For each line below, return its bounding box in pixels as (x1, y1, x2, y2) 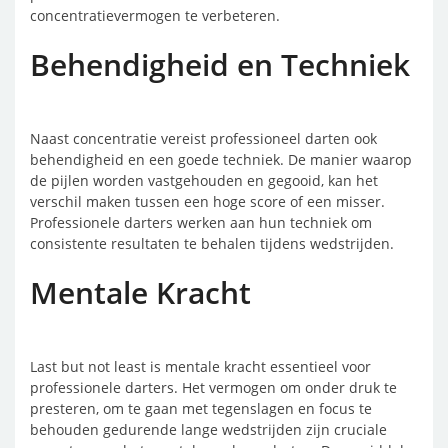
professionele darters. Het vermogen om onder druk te (30, 378, 397, 397)
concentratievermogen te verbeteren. (30, 6, 280, 25)
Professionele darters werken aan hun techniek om (30, 213, 372, 232)
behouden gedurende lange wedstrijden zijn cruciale (30, 420, 387, 439)
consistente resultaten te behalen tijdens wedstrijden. (30, 234, 394, 253)
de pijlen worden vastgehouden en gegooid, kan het (30, 171, 378, 190)
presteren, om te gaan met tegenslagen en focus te (30, 399, 372, 418)
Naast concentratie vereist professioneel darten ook (30, 129, 377, 148)
